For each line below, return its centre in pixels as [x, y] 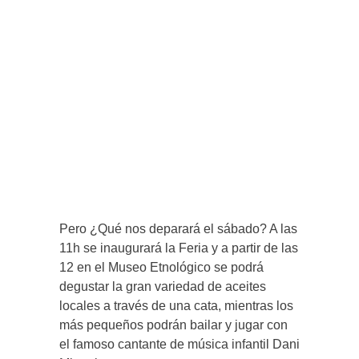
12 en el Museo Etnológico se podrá [161, 268]
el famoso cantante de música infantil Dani [179, 345]
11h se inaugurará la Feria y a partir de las [179, 248]
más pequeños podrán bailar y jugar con [173, 325]
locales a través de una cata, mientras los [176, 306]
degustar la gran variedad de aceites [163, 287]
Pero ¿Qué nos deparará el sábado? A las [178, 229]
